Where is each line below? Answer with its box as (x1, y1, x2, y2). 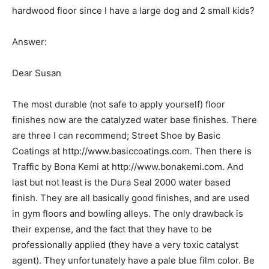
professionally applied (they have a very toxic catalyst (12, 239, 238, 250)
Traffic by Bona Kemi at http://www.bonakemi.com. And (12, 161, 244, 172)
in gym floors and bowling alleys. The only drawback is (12, 208, 243, 219)
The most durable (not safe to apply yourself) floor (12, 98, 225, 110)
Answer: (12, 36, 47, 47)
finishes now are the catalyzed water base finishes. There (12, 114, 257, 125)
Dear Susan (12, 67, 61, 79)
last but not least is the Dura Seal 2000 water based (12, 177, 231, 188)
